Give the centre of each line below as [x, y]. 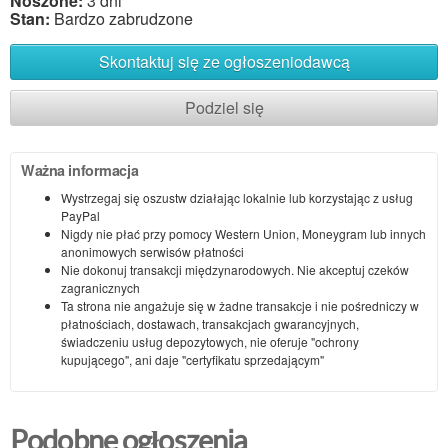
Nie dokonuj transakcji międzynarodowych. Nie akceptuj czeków [235, 269]
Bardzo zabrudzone [121, 18]
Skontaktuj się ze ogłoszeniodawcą [224, 61]
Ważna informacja [80, 169]
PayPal [80, 215]
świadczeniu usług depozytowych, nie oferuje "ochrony [210, 341]
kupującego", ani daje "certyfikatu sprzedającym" [192, 359]
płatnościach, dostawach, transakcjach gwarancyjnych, [210, 323]
